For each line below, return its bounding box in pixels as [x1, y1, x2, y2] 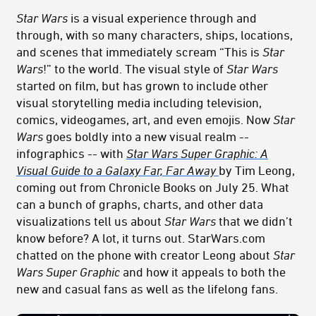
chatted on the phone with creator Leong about [16, 248, 273, 262]
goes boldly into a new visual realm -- [43, 129, 249, 144]
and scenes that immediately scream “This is [16, 44, 262, 59]
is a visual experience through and [68, 11, 257, 25]
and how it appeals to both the [120, 265, 286, 279]
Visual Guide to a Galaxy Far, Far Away [16, 163, 219, 178]
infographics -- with [16, 146, 126, 161]
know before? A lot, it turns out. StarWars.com [16, 231, 265, 245]
